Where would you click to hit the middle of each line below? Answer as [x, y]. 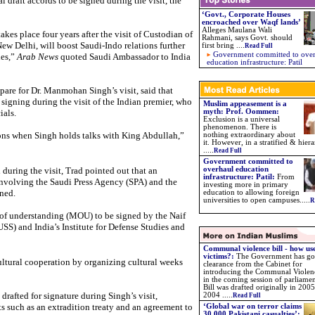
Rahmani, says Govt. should [247, 38]
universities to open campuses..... [257, 200]
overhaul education [236, 169]
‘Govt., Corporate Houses [246, 14]
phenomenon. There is [240, 127]
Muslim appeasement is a [245, 104]
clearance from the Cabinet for [253, 264]
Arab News [37, 57]
